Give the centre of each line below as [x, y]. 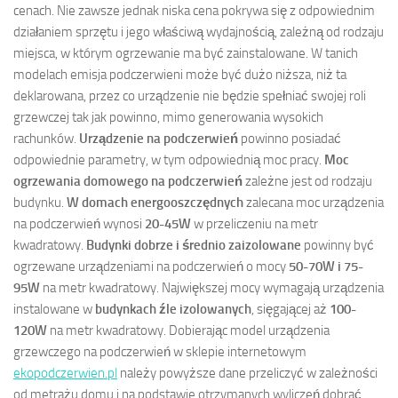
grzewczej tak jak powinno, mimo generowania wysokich [168, 117]
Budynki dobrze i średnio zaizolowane [194, 245]
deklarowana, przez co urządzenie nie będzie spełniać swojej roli [190, 96]
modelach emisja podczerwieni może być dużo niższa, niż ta [180, 74]
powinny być [338, 245]
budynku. [40, 202]
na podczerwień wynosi [79, 223]
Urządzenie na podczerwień [159, 138]
